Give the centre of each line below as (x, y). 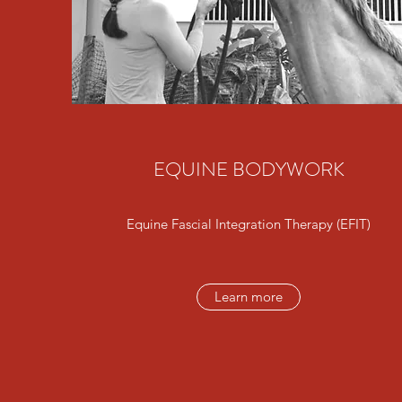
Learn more (249, 297)
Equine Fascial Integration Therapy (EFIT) (249, 224)
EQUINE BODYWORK (249, 169)
